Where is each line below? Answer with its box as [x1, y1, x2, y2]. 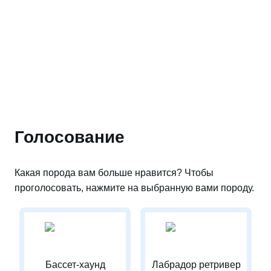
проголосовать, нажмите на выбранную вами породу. [15, 183, 254, 193]
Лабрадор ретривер [151, 260, 241, 270]
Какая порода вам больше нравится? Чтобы [15, 168, 214, 178]
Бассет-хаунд [45, 260, 105, 270]
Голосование [15, 128, 125, 146]
